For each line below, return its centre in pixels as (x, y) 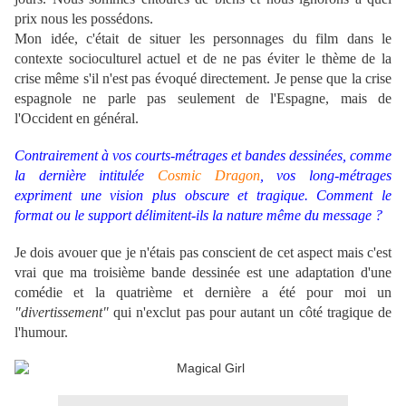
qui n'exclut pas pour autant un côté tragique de (250, 313)
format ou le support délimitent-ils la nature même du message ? (198, 216)
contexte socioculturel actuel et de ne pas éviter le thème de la (203, 59)
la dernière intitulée (86, 176)
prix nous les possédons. (84, 19)
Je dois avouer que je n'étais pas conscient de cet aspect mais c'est (203, 253)
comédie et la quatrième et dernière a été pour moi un (203, 293)
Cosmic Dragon (209, 176)
